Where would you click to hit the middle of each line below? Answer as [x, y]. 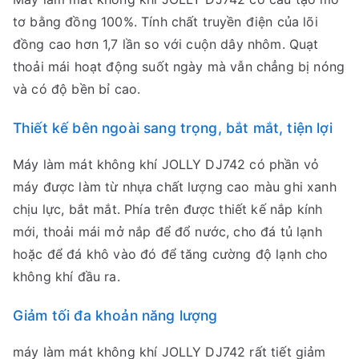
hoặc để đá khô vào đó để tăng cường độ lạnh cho [171, 254]
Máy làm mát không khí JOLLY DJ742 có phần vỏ [166, 165]
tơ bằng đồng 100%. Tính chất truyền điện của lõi [165, 22]
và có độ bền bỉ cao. [77, 89]
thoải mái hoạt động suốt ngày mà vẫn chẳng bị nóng [179, 67]
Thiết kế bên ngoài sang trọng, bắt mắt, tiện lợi [173, 128]
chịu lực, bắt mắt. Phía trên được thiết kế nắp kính [168, 210]
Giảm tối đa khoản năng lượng [115, 316]
